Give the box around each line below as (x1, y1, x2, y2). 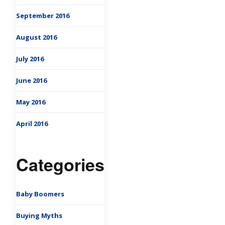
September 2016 (16, 11, 69, 21)
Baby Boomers (16, 189, 64, 199)
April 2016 (16, 119, 48, 129)
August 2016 (16, 33, 57, 42)
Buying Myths (16, 211, 62, 220)
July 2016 (16, 54, 44, 64)
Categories (16, 152, 104, 177)
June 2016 (16, 76, 47, 85)
